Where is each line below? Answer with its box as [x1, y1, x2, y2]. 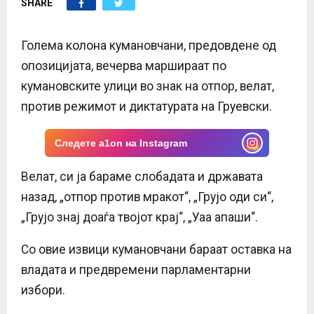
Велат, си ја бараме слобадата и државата [21, 169, 263, 184]
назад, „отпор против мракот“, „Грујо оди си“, [21, 189, 273, 204]
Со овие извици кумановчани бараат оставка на [21, 242, 292, 257]
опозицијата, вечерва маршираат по [21, 58, 226, 73]
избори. [21, 282, 65, 297]
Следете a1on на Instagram [55, 137, 187, 149]
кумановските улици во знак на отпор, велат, [21, 78, 274, 93]
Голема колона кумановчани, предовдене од [21, 38, 276, 53]
